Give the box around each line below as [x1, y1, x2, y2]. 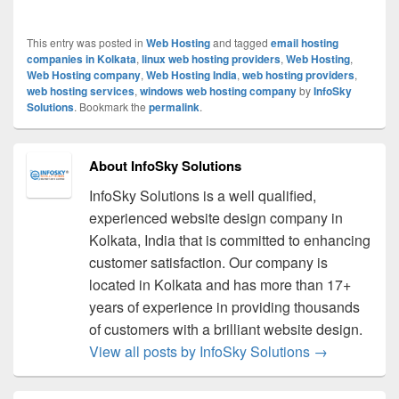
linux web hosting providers [142, 51, 281, 68]
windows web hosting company [140, 83, 297, 100]
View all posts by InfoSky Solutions [88, 341, 313, 362]
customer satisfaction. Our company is [88, 252, 328, 273]
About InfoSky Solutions [88, 156, 241, 176]
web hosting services [27, 83, 134, 100]
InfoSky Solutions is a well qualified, [88, 185, 316, 207]
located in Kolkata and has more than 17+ [88, 274, 351, 296]
